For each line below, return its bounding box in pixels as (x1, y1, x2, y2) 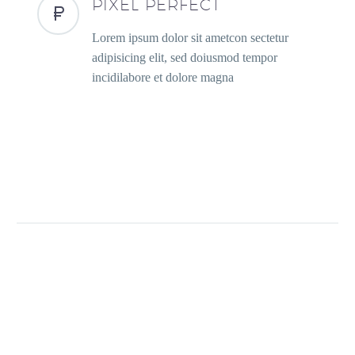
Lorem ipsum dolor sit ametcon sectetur (92, 30, 289, 44)
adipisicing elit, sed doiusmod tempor (92, 50, 278, 64)
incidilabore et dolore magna (92, 70, 235, 84)
